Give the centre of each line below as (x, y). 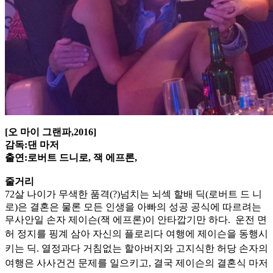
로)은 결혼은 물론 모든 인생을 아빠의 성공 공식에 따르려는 (133, 207)
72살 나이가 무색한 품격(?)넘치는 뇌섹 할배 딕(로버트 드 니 (133, 194)
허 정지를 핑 (32, 234)
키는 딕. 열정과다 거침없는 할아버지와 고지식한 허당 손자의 (136, 249)
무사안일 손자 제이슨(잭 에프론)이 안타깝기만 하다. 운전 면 (136, 220)
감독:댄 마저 (32, 145)
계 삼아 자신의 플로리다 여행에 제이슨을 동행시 (163, 234)
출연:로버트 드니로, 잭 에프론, (72, 158)
